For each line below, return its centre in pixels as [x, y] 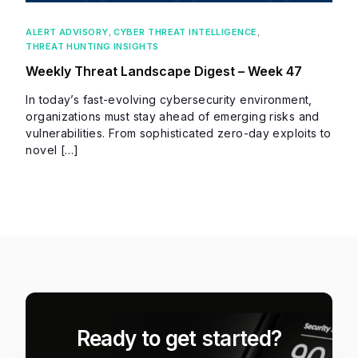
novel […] [52, 149]
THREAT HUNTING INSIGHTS [92, 46]
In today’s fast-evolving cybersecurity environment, [169, 99]
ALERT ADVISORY [67, 32]
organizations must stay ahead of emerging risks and [173, 116]
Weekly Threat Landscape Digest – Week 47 [164, 71]
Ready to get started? [179, 338]
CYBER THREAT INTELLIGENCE [185, 32]
